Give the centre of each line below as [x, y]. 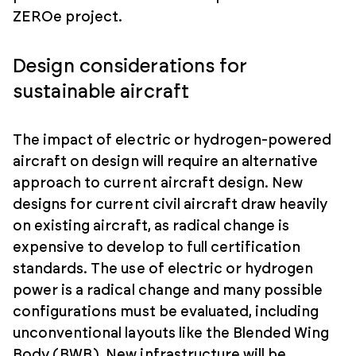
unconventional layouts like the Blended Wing [171, 333]
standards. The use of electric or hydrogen [163, 269]
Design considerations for [130, 66]
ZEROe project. [68, 17]
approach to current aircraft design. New [158, 183]
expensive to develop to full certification [157, 248]
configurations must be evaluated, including [166, 312]
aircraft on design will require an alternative [166, 162]
